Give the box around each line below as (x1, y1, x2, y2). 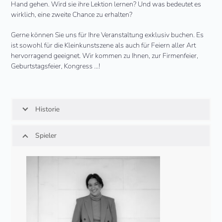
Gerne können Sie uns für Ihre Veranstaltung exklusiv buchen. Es (11, 30, 204, 40)
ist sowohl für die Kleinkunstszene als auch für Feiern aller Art (11, 41, 196, 51)
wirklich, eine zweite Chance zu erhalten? (11, 10, 133, 20)
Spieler (35, 131, 57, 141)
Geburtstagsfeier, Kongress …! (11, 61, 101, 71)
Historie (35, 105, 60, 114)
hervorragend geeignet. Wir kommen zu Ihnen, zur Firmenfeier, (11, 51, 199, 61)
